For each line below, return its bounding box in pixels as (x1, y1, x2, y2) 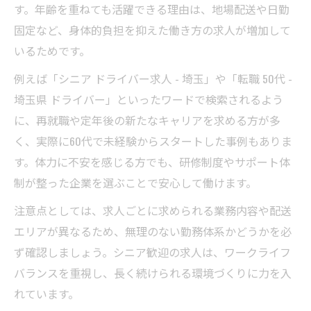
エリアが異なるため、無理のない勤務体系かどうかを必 (14, 223, 292, 239)
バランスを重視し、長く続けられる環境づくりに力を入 (14, 264, 292, 281)
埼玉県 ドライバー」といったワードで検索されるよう (14, 91, 283, 108)
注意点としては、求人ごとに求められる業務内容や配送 (14, 202, 292, 219)
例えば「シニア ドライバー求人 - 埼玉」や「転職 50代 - (14, 70, 292, 87)
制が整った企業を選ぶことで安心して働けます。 (14, 174, 257, 191)
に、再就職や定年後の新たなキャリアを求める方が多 (14, 112, 280, 128)
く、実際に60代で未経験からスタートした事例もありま (14, 133, 292, 149)
